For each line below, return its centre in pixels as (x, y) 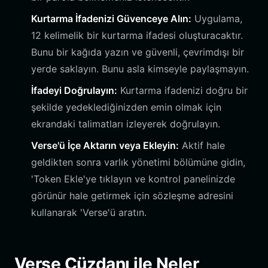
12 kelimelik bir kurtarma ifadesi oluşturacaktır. (137, 35)
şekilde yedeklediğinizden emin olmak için (126, 107)
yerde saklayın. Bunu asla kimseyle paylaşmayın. (140, 69)
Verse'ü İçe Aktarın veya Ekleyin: (105, 145)
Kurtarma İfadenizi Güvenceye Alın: (111, 19)
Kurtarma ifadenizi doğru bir (182, 90)
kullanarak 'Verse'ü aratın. (89, 212)
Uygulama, (217, 19)
